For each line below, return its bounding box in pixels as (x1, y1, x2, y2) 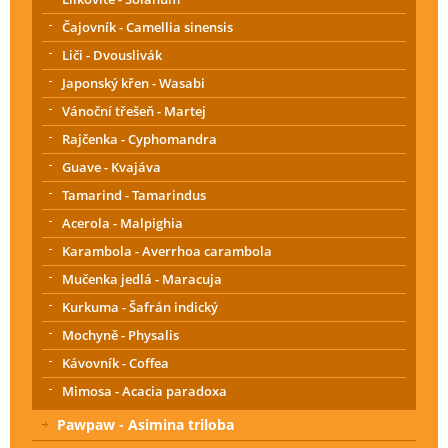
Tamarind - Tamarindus (62, 185, 206, 204)
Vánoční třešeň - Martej (62, 101, 206, 120)
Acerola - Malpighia (62, 213, 183, 232)
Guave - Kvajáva (62, 157, 161, 176)
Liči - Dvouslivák (62, 45, 162, 64)
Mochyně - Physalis (62, 325, 179, 344)
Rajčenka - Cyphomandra (62, 129, 217, 148)
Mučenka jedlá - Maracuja (62, 269, 222, 288)
